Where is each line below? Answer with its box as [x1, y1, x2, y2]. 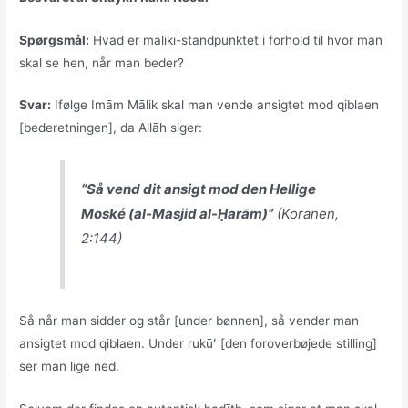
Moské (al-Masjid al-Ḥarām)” [81, 205, 274, 222]
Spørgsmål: [19, 32, 90, 47]
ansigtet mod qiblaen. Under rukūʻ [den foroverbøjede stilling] [19, 335, 378, 351]
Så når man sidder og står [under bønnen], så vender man [19, 312, 360, 328]
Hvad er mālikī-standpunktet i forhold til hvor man [89, 32, 383, 47]
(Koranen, [273, 205, 340, 222]
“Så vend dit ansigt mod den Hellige [81, 180, 317, 198]
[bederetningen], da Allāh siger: [19, 120, 203, 136]
